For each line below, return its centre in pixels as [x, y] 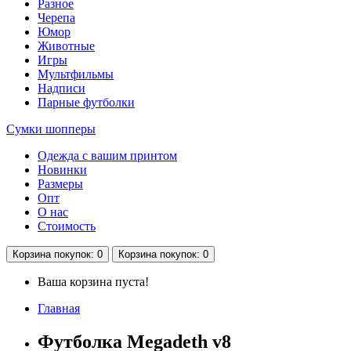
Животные [66, 46]
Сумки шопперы [51, 129]
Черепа [56, 18]
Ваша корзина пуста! [93, 282]
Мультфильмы [76, 74]
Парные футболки [86, 103]
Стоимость [67, 226]
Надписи [62, 89]
